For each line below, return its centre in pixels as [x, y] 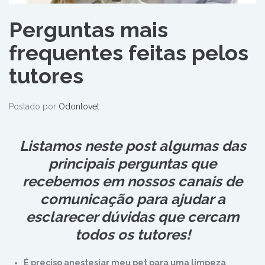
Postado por [34, 107]
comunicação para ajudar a [132, 199]
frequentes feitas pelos [129, 53]
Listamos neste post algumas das [132, 146]
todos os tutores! [132, 235]
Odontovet [79, 107]
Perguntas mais [88, 30]
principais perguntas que [132, 164]
